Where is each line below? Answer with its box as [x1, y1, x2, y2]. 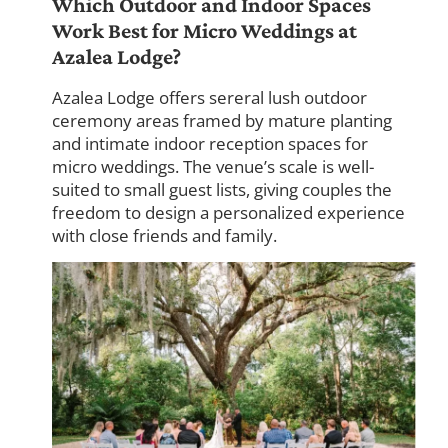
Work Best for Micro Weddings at [52, 18, 358, 44]
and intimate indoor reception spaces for [52, 132, 369, 156]
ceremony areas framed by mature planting [52, 109, 393, 133]
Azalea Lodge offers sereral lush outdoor [52, 86, 368, 110]
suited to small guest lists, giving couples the [52, 178, 393, 202]
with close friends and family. [52, 224, 278, 248]
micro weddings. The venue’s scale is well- [52, 155, 375, 179]
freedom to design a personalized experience [52, 201, 406, 225]
